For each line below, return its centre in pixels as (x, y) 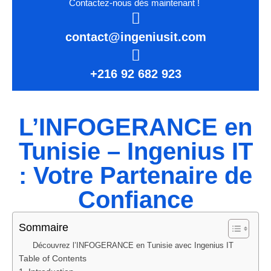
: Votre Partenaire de (135, 176)
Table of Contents (53, 259)
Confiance (135, 200)
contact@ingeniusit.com (135, 37)
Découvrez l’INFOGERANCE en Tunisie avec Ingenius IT (133, 246)
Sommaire (44, 228)
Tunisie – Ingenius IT (135, 152)
